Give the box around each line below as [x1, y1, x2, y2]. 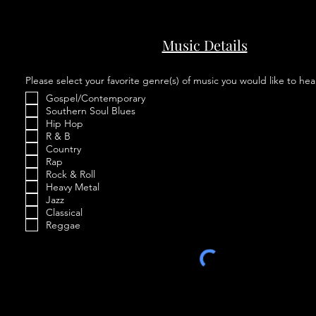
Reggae [46, 219, 80, 231]
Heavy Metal [46, 181, 99, 193]
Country [46, 142, 81, 155]
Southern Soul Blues [46, 104, 135, 117]
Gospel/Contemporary [46, 92, 145, 104]
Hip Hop [46, 117, 83, 130]
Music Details [162, 35, 248, 54]
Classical [46, 206, 83, 219]
